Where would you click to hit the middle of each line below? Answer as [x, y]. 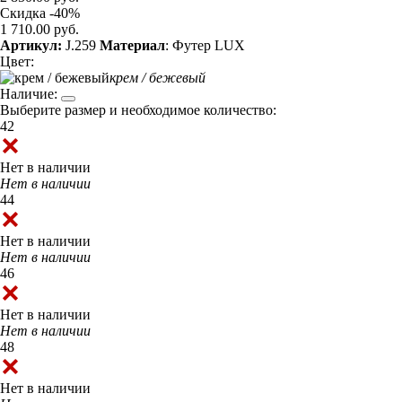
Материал [132, 46]
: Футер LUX [205, 46]
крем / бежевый [157, 78]
